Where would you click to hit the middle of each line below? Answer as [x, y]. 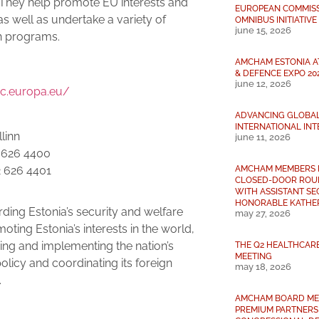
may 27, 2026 [263, 213]
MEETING [253, 256]
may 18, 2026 [263, 267]
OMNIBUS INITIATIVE [276, 20]
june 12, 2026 [263, 84]
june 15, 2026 [263, 30]
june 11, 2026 [263, 137]
